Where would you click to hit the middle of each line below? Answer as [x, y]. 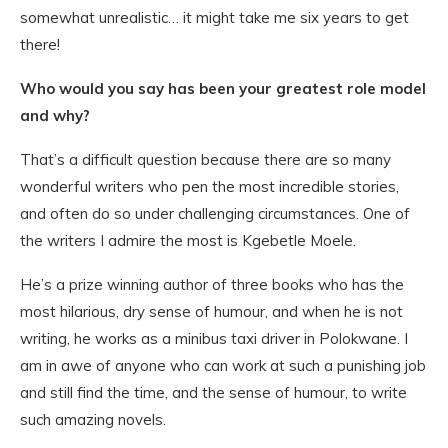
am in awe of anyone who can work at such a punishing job [223, 365]
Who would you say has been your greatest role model [223, 88]
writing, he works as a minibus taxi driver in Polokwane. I [214, 338]
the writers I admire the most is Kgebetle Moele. [188, 240]
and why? [55, 115]
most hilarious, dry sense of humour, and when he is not [211, 311]
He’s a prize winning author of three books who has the [212, 284]
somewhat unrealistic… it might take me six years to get [214, 17]
